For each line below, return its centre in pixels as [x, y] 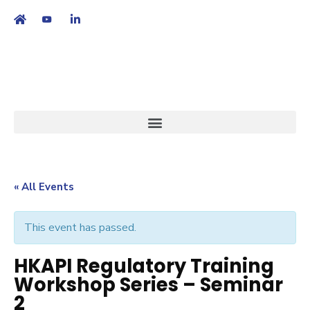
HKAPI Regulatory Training [144, 266]
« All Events [44, 187]
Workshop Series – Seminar [148, 285]
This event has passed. [80, 228]
